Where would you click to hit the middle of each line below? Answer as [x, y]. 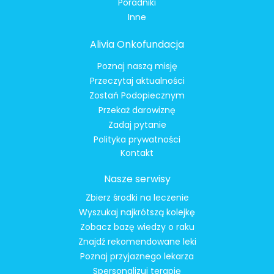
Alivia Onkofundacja [137, 44]
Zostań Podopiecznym [137, 95]
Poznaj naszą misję [137, 66]
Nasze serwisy [137, 179]
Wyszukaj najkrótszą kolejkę [137, 213]
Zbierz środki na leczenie [137, 198]
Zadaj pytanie [137, 124]
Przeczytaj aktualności [137, 80]
